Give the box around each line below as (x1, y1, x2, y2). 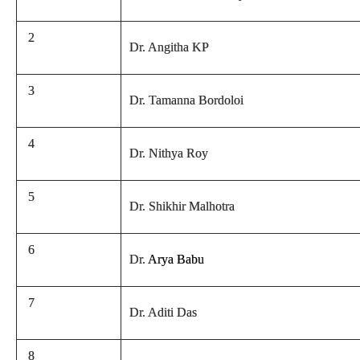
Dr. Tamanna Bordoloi (129, 93, 243, 107)
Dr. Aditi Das (129, 305, 197, 319)
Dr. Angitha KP (129, 40, 209, 54)
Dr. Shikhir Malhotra (129, 199, 235, 213)
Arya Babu (148, 252, 204, 266)
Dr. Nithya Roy (129, 146, 208, 160)
